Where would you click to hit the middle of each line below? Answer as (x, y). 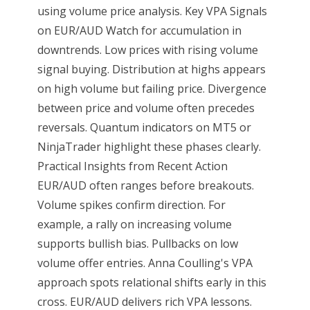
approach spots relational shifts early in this (152, 282)
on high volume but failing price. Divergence (152, 88)
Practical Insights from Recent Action (132, 166)
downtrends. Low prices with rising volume (147, 49)
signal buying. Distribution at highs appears (151, 69)
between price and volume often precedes (146, 108)
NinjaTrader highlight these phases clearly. (149, 146)
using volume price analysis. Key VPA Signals (152, 11)
